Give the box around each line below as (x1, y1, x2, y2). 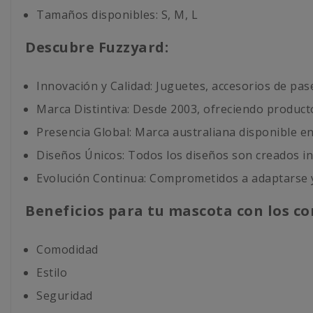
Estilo (36, 264, 67, 280)
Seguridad (36, 287, 93, 303)
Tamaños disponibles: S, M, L (36, 6, 198, 22)
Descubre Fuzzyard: (25, 37, 168, 57)
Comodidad (36, 241, 99, 257)
